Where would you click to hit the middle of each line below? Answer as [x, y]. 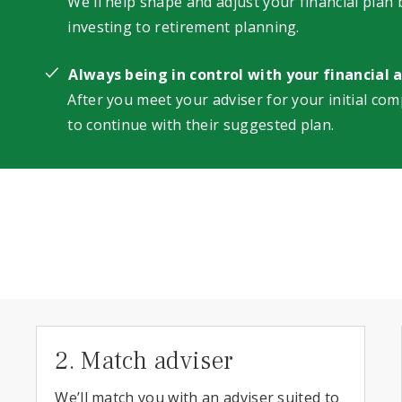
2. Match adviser [144, 360]
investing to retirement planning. [184, 27]
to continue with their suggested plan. [201, 125]
